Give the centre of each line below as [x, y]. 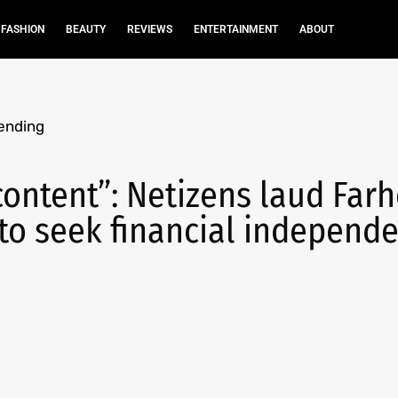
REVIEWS [149, 29]
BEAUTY [85, 29]
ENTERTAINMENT [235, 29]
